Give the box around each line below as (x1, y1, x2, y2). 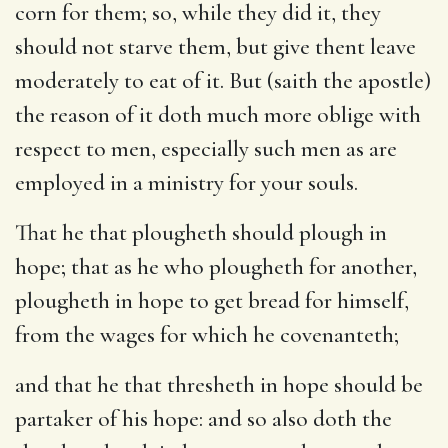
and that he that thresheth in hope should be (15, 370, 423, 399)
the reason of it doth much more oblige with (15, 100, 421, 129)
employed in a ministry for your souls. (15, 168, 358, 197)
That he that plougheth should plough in (15, 218, 387, 247)
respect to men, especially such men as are (15, 134, 397, 163)
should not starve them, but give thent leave (15, 32, 416, 61)
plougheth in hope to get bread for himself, (15, 286, 409, 315)
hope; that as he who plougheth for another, (15, 252, 417, 281)
